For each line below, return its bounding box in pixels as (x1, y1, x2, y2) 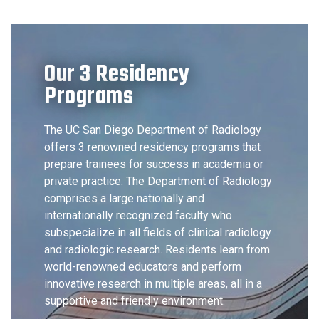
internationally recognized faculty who (44, 209, 232, 222)
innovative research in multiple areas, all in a (44, 277, 262, 291)
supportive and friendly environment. (44, 294, 225, 308)
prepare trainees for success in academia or (44, 157, 263, 171)
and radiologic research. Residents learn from (44, 243, 270, 256)
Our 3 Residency (44, 59, 190, 89)
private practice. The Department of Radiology (44, 174, 272, 188)
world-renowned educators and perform (44, 260, 241, 273)
